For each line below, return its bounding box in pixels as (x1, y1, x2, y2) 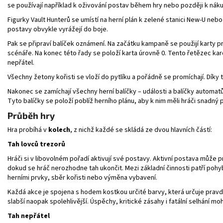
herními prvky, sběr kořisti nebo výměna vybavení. (7, 172, 157, 183)
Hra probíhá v (7, 124, 47, 135)
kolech (48, 124, 70, 135)
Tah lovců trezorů (7, 139, 65, 149)
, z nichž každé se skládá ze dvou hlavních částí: (70, 124, 212, 135)
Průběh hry (7, 110, 55, 121)
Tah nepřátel (7, 211, 50, 221)
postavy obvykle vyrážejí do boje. (7, 24, 108, 34)
